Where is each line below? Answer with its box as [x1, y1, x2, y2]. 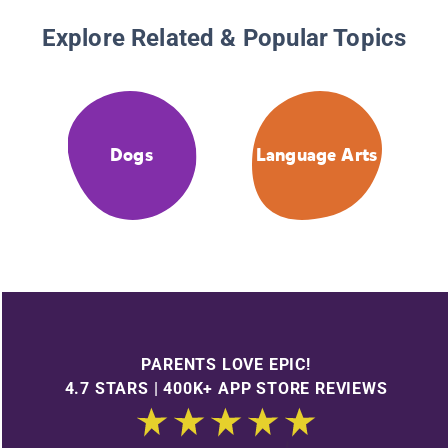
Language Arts [255, 143, 378, 168]
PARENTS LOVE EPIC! [141, 354, 311, 374]
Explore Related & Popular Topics [41, 24, 407, 53]
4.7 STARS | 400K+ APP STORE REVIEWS [64, 378, 388, 398]
